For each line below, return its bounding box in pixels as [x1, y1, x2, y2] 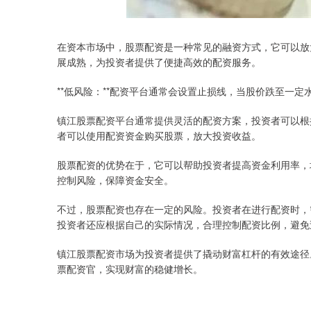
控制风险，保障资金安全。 [57, 173, 174, 187]
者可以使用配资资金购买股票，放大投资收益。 [57, 128, 261, 142]
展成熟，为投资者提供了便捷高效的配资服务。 [57, 55, 261, 69]
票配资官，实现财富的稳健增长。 [57, 262, 203, 276]
